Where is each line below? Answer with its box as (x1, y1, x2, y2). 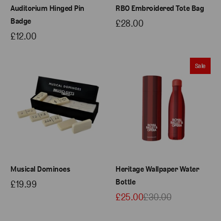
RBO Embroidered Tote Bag (115, 3, 204, 13)
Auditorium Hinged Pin (10, 3, 84, 13)
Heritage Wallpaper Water (115, 164, 199, 174)
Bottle (115, 177, 135, 186)
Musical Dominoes (10, 164, 71, 174)
